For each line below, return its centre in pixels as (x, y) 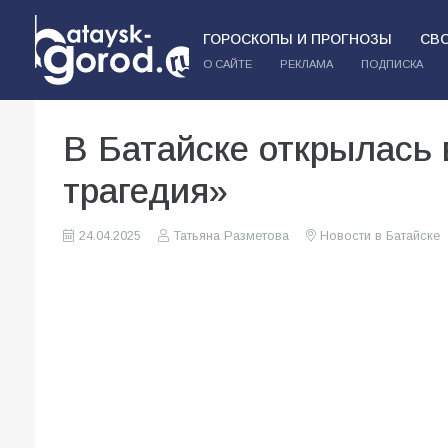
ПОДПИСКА (391, 64)
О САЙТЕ (227, 64)
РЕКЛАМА (306, 64)
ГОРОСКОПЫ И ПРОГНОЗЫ (297, 39)
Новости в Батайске (379, 236)
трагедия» (145, 190)
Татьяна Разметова (231, 236)
